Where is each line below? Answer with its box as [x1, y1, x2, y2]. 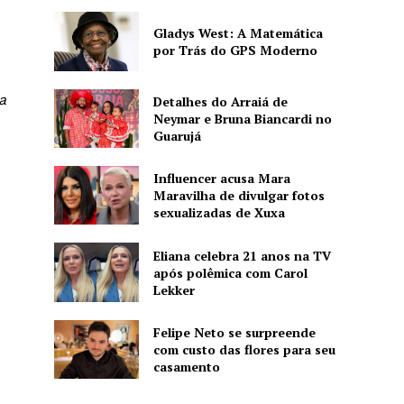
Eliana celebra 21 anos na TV [152, 246, 331, 264]
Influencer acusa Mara [152, 170, 290, 188]
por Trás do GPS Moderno [152, 41, 317, 59]
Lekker [152, 280, 195, 298]
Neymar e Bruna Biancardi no [152, 109, 332, 127]
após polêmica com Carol [152, 263, 308, 281]
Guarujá [152, 126, 201, 144]
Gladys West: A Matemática [152, 23, 323, 41]
